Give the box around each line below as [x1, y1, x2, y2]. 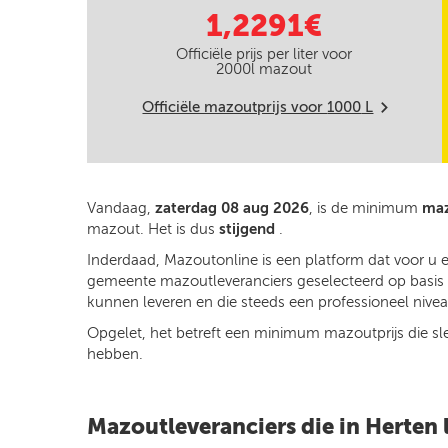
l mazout [251, 60, 313, 78]
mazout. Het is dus [87, 220, 219, 238]
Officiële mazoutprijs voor [142, 98, 328, 116]
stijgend [219, 220, 279, 238]
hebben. [87, 345, 143, 363]
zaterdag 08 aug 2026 [155, 199, 309, 217]
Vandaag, [87, 199, 155, 217]
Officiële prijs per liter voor [176, 45, 353, 63]
